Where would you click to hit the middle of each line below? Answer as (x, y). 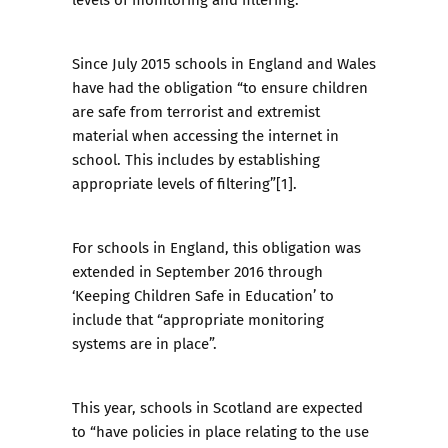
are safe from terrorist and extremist (196, 111)
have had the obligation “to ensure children (220, 87)
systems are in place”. (144, 343)
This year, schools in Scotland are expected (217, 407)
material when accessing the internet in (205, 135)
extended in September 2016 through (197, 271)
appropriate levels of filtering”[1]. (186, 183)
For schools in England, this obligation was (216, 247)
